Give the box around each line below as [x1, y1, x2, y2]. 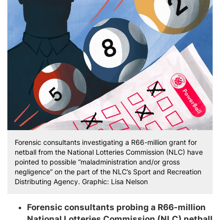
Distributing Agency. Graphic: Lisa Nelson [15, 177, 148, 186]
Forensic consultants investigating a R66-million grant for [15, 137, 197, 146]
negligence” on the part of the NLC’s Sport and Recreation [15, 167, 201, 176]
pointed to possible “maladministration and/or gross [15, 157, 180, 166]
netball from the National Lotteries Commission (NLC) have [15, 147, 203, 156]
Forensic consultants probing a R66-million [27, 202, 206, 212]
